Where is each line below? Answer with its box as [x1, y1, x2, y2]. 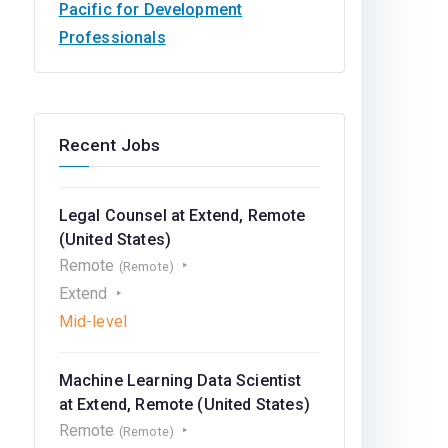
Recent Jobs [58, 135, 161, 155]
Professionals [58, 28, 166, 47]
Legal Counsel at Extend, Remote [58, 206, 306, 225]
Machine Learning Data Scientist [58, 371, 302, 390]
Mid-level [58, 312, 128, 331]
